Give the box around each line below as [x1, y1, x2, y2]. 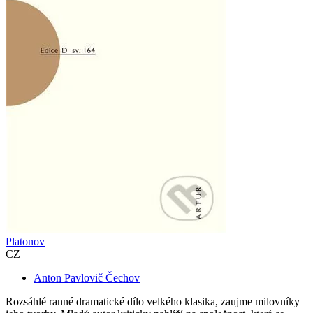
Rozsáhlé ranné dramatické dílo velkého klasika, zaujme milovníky [6, 296, 300, 308]
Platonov [6, 235, 45, 248]
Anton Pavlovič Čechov [34, 272, 140, 284]
